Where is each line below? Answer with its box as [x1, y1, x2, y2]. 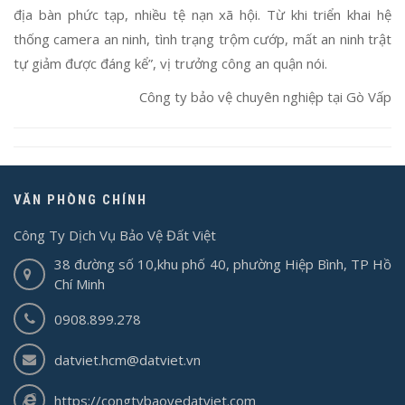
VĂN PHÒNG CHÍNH [14, 192, 147, 209]
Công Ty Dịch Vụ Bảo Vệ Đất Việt [14, 226, 216, 245]
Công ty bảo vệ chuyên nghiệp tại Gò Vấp [139, 88, 391, 107]
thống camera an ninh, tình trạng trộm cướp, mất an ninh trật [14, 30, 391, 49]
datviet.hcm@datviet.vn [54, 350, 201, 369]
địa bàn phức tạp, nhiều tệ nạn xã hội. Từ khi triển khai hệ [14, 5, 391, 24]
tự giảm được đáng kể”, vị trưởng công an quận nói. [14, 54, 327, 73]
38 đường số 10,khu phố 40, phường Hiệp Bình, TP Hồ [54, 255, 391, 274]
